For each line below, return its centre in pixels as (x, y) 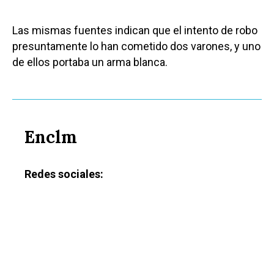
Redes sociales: (64, 174)
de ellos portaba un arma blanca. (90, 62)
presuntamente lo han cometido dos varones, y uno (136, 46)
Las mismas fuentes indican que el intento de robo (135, 30)
